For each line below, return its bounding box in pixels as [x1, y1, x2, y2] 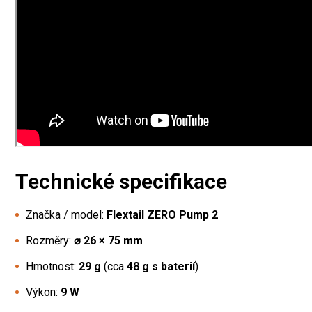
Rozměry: [26, 233, 74, 247]
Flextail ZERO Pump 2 [107, 208, 218, 221]
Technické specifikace [15, 169, 227, 194]
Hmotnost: [26, 259, 79, 273]
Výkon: [26, 285, 61, 299]
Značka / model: [26, 208, 107, 221]
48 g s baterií [127, 259, 195, 273]
